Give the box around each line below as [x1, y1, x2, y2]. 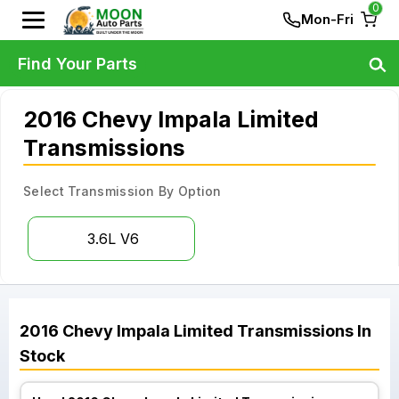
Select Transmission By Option [23, 183, 222, 199]
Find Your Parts [18, 53, 137, 73]
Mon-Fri [301, 11, 354, 28]
